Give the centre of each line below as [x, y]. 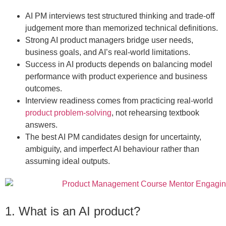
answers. [41, 125]
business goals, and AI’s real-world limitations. [108, 52]
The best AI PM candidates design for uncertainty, [113, 137]
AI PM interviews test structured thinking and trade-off [120, 16]
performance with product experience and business [116, 77]
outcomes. [44, 89]
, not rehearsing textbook [155, 113]
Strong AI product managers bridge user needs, [109, 40]
